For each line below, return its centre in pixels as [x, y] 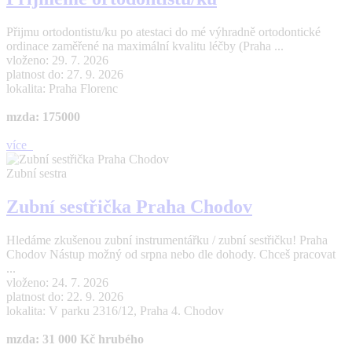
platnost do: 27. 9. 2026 [65, 75]
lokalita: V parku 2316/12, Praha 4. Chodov [115, 311]
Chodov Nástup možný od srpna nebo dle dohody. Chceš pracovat [171, 255]
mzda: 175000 [43, 117]
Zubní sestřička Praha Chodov [129, 207]
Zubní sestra [37, 174]
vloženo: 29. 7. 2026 [57, 60]
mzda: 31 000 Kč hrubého [75, 339]
